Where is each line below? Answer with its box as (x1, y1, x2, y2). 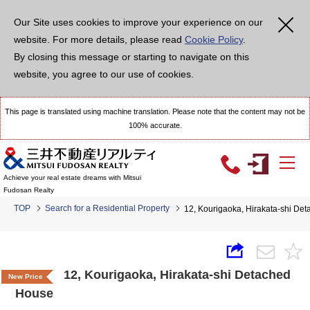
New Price (8, 273, 44, 280)
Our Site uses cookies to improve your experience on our (14, 17, 263, 28)
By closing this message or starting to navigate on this (14, 51, 249, 62)
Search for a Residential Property (45, 203, 170, 213)
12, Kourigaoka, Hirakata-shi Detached (64, 268, 291, 282)
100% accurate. (128, 121, 182, 129)
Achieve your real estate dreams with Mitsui (3, 174, 141, 182)
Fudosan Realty (3, 186, 54, 194)
